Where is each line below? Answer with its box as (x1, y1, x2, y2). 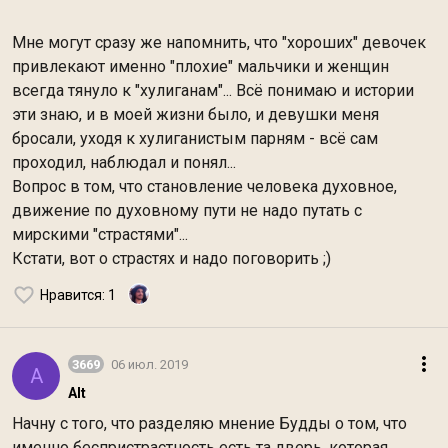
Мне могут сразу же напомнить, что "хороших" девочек (12, 33, 426, 52)
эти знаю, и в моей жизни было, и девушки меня (12, 105, 379, 124)
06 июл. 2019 (111, 356, 188, 372)
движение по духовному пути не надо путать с (12, 201, 362, 220)
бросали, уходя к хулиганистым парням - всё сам (12, 129, 378, 148)
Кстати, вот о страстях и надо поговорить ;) (12, 249, 331, 268)
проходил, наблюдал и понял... (12, 153, 236, 172)
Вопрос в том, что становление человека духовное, (12, 177, 397, 196)
